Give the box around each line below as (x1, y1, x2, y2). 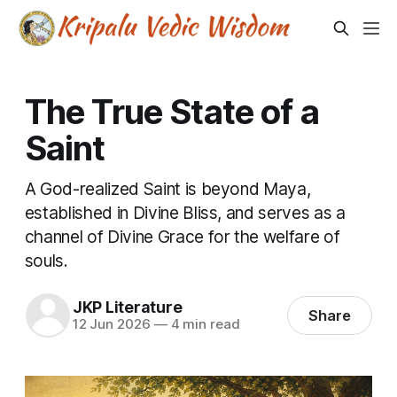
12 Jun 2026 (72, 315, 151, 333)
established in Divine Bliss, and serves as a (24, 202, 346, 223)
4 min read (167, 315, 240, 333)
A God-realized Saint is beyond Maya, (24, 178, 311, 199)
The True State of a (24, 90, 319, 132)
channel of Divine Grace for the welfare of (24, 226, 340, 247)
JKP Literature (72, 298, 183, 317)
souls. (24, 250, 68, 271)
